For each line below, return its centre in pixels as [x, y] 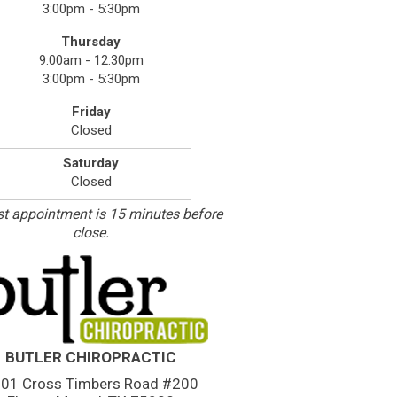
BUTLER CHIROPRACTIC [91, 357]
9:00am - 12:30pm [91, 60]
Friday [91, 111]
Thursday [91, 41]
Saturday [91, 163]
